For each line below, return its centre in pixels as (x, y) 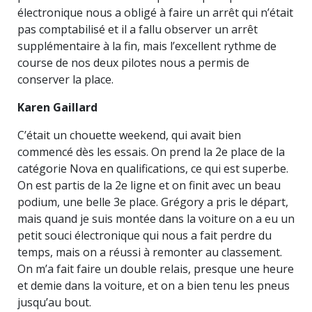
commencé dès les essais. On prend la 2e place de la (151, 152)
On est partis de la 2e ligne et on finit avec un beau (149, 185)
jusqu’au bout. (54, 302)
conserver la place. (65, 79)
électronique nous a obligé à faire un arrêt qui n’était (155, 13)
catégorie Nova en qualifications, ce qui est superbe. (153, 169)
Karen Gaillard (57, 107)
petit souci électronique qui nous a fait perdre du (145, 235)
